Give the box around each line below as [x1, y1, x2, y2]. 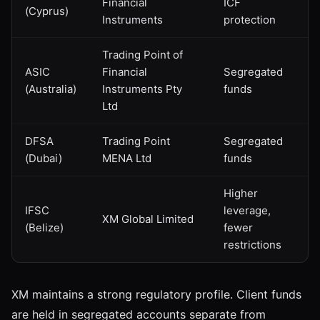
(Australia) [25, 81, 76, 96]
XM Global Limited [102, 211, 194, 226]
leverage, [224, 203, 271, 217]
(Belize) [25, 220, 64, 234]
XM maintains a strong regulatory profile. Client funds [11, 286, 301, 301]
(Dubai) [25, 151, 62, 165]
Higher [224, 186, 258, 200]
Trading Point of [102, 47, 183, 61]
